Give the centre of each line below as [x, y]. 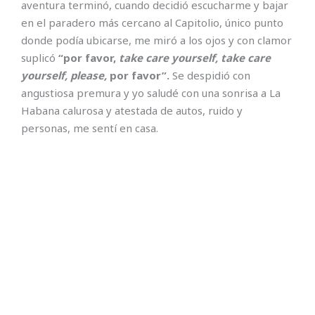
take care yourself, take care [195, 58]
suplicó [40, 58]
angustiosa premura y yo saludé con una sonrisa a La [151, 93]
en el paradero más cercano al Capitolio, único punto [152, 23]
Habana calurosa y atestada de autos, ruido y [132, 111]
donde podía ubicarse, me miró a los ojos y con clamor [156, 40]
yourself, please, [65, 76]
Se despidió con [210, 76]
